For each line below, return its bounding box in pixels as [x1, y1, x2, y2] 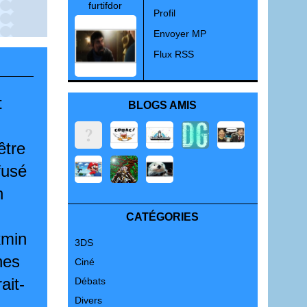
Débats [74, 275, 106, 286]
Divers [74, 295, 102, 306]
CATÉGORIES [126, 211, 199, 223]
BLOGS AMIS [128, 99, 197, 111]
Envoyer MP [153, 28, 206, 39]
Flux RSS [153, 49, 194, 60]
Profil [153, 8, 175, 19]
